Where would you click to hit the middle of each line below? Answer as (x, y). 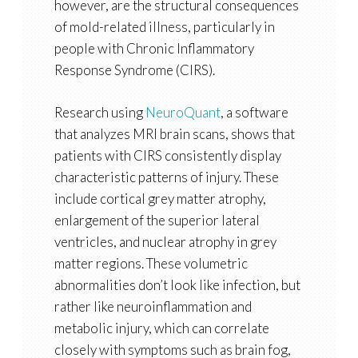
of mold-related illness (121, 27)
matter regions (97, 264)
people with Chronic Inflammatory (154, 49)
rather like (85, 307)
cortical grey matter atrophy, (183, 199)
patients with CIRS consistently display (167, 156)
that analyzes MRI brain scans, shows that (174, 134)
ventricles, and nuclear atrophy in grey (165, 242)
